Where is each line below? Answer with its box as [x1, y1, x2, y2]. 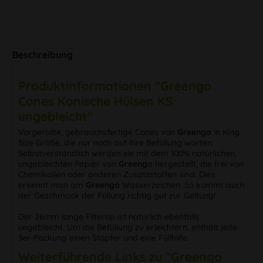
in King [211, 126, 240, 137]
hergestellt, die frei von [153, 158, 244, 169]
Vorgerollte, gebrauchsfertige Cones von [18, 126, 177, 137]
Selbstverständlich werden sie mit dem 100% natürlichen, [18, 147, 237, 159]
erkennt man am [18, 179, 86, 190]
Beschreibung [12, 48, 73, 60]
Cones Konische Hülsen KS [18, 93, 173, 109]
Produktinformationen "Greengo [18, 77, 211, 93]
